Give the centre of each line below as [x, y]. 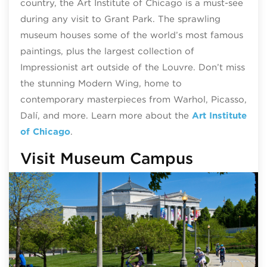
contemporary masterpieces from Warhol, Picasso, [133, 100]
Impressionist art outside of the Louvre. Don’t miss [132, 68]
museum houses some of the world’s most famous [131, 35]
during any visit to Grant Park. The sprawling [120, 19]
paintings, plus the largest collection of [107, 52]
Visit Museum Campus [106, 159]
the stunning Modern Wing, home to [101, 84]
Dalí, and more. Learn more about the [106, 116]
